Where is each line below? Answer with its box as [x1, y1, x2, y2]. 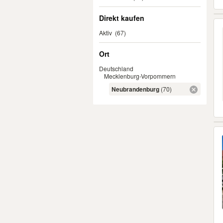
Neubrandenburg [111, 85, 159, 94]
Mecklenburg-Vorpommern [104, 72, 176, 80]
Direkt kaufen [99, 13, 144, 23]
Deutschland [99, 64, 133, 73]
